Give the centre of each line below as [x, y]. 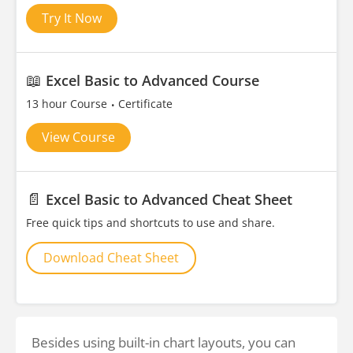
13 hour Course [68, 104]
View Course [78, 137]
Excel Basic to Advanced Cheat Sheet [169, 199]
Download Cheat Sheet [111, 258]
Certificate [145, 104]
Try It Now [72, 18]
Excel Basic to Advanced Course [152, 80]
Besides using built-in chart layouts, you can [163, 342]
